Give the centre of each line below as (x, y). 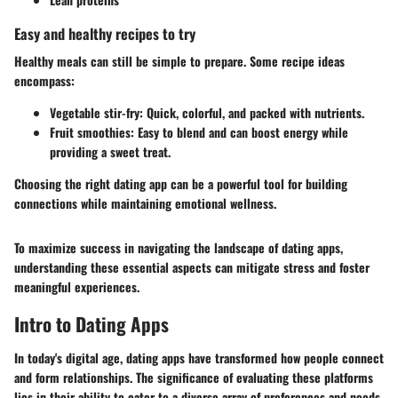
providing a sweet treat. (110, 152)
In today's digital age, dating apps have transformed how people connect (199, 357)
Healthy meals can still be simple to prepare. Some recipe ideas (179, 61)
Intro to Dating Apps (92, 324)
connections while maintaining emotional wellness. (145, 203)
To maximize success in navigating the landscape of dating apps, (179, 248)
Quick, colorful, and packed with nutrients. (254, 113)
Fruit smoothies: (92, 132)
